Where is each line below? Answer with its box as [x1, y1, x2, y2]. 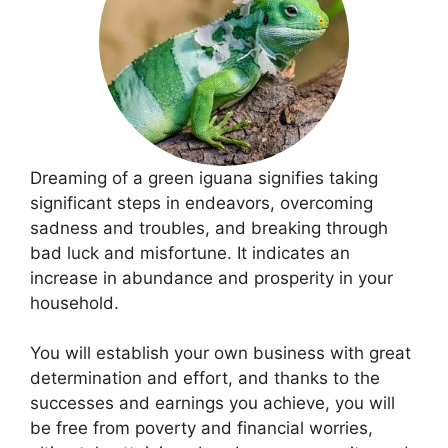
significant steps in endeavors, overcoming [30, 192, 373, 213]
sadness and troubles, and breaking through [30, 217, 388, 238]
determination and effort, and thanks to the [30, 368, 380, 388]
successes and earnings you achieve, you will [30, 393, 395, 413]
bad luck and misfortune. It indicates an [30, 242, 350, 263]
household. [30, 292, 119, 313]
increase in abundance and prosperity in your [30, 267, 393, 288]
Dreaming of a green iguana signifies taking [30, 167, 378, 188]
